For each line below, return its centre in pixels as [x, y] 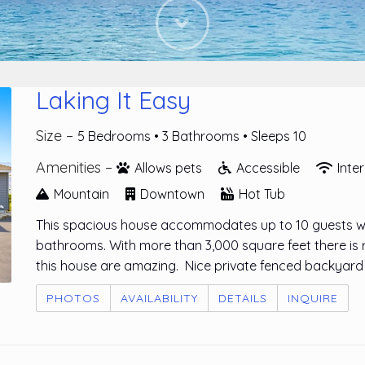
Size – [57, 136]
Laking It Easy [113, 100]
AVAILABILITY [159, 298]
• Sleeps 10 [275, 136]
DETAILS [243, 298]
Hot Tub [260, 194]
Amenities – [76, 167]
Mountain [81, 194]
